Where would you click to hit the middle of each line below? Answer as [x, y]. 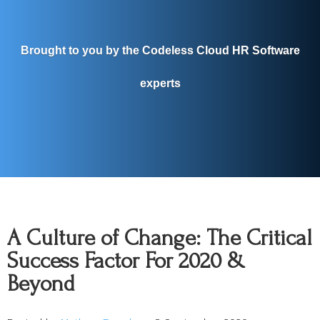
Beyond [41, 284]
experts [160, 83]
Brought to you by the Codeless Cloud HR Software [160, 50]
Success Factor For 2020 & [126, 261]
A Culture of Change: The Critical [160, 238]
